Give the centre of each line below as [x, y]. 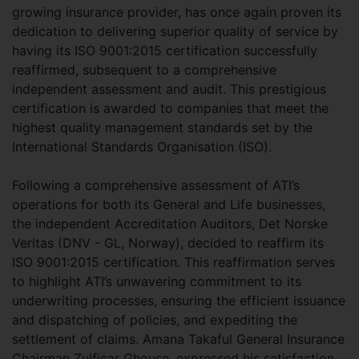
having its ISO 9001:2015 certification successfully [165, 51]
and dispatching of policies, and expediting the [155, 320]
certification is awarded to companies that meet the [170, 109]
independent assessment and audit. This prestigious [169, 89]
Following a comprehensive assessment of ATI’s [156, 186]
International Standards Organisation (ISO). [142, 147]
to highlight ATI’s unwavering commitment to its [157, 282]
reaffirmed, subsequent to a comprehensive [144, 70]
